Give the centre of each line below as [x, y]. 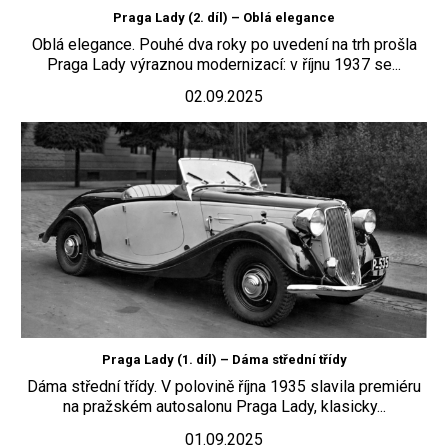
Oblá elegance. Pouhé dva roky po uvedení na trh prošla [224, 44]
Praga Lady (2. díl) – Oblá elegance [224, 17]
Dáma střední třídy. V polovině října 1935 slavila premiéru [224, 387]
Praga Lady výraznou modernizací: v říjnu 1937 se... [224, 64]
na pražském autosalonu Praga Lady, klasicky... [224, 407]
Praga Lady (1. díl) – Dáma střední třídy [224, 360]
